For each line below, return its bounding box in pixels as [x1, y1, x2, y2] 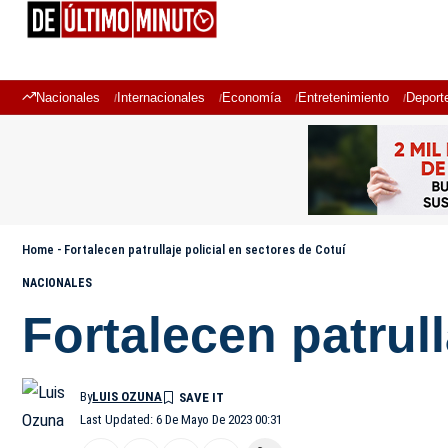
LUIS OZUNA [92, 389, 163, 404]
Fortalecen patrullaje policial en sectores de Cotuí [64, 242, 345, 257]
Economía [222, 90, 281, 105]
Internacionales [117, 90, 205, 105]
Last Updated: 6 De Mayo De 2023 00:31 [80, 412, 283, 427]
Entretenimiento [298, 90, 389, 105]
